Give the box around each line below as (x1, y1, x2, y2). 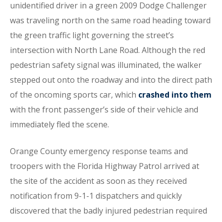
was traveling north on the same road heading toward (10, 15, 211, 26)
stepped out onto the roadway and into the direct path (10, 74, 212, 85)
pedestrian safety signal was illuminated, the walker (10, 59, 202, 70)
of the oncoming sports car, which (10, 89, 138, 100)
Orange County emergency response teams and (10, 146, 188, 157)
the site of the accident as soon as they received (10, 175, 187, 186)
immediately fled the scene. (10, 119, 109, 130)
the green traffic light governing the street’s (10, 30, 174, 41)
